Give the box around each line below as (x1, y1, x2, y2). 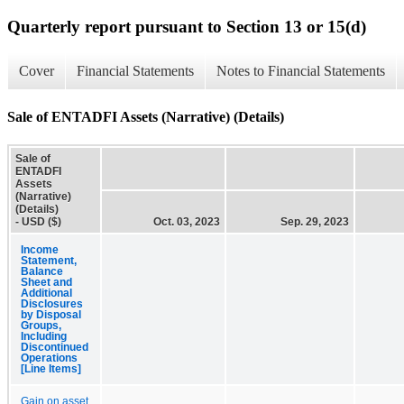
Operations (21, 352, 78, 363)
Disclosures (21, 298, 83, 309)
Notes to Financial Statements (216, 63, 385, 79)
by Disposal (21, 308, 81, 320)
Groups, (21, 319, 61, 331)
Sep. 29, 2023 (280, 215, 349, 228)
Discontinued (21, 341, 88, 353)
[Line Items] (21, 363, 81, 374)
